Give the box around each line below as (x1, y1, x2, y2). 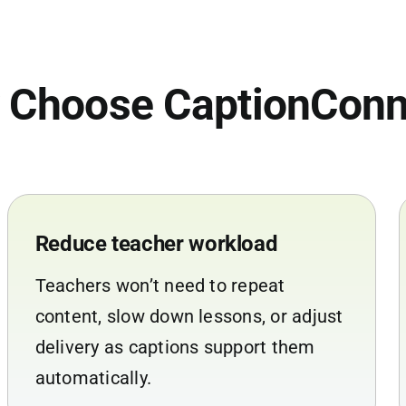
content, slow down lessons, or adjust (34, 304, 343, 327)
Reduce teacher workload (34, 230, 278, 256)
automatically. (34, 366, 152, 389)
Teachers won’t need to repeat (34, 274, 285, 296)
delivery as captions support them (34, 335, 315, 358)
